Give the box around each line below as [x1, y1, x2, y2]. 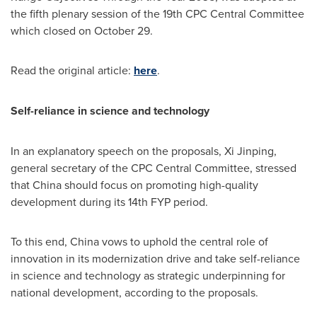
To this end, [11, 234, 70, 249]
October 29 [94, 23, 150, 38]
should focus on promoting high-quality [62, 177, 258, 192]
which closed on [11, 23, 94, 38]
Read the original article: [11, 62, 134, 78]
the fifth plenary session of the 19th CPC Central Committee [11, 6, 304, 21]
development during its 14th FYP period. [11, 194, 208, 209]
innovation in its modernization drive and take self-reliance [11, 250, 300, 266]
